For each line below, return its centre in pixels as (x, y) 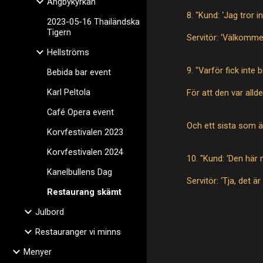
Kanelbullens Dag (80, 172)
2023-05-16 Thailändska (93, 22)
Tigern (59, 32)
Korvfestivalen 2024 (85, 152)
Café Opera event (80, 112)
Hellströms (68, 52)
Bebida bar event (79, 72)
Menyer (38, 252)
